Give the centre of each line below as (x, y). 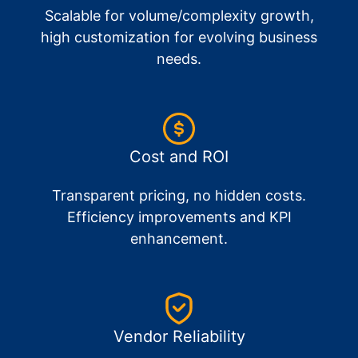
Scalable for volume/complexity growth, (179, 16)
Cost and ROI (179, 157)
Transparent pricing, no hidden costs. (179, 196)
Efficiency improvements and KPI (179, 217)
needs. (179, 59)
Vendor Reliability (179, 337)
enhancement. (179, 239)
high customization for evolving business (179, 38)
